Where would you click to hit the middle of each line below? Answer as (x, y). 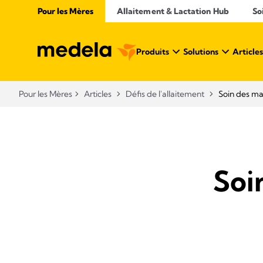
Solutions (201, 52)
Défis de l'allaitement (165, 94)
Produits (153, 52)
